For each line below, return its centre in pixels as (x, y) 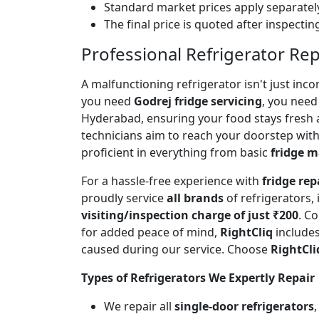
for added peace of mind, (151, 232)
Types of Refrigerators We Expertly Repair (198, 277)
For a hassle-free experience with (172, 181)
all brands (195, 198)
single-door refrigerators (244, 306)
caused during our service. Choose (176, 249)
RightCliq (246, 232)
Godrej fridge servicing (198, 101)
